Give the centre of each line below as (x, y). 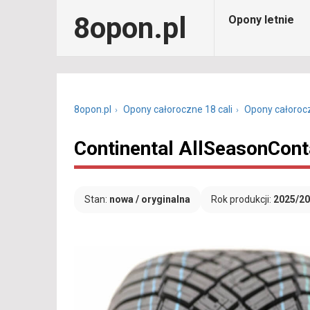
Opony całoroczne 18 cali (178, 109)
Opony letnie (261, 20)
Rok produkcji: (242, 199)
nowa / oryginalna (150, 199)
